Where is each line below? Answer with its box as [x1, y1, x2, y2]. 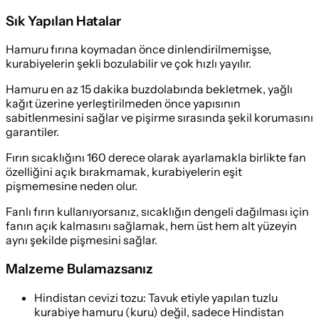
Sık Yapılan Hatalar [6, 12, 121, 29]
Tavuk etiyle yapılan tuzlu [148, 290, 278, 305]
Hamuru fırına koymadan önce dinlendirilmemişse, [6, 42, 271, 57]
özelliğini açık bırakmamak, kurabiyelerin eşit [6, 164, 242, 179]
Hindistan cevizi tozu [34, 290, 143, 305]
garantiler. [6, 125, 59, 140]
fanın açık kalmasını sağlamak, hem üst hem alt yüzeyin [6, 219, 297, 234]
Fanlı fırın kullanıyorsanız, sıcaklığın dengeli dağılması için [6, 204, 309, 219]
